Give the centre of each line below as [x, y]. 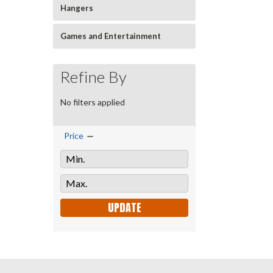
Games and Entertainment [111, 36]
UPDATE [124, 207]
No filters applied [93, 102]
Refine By [94, 77]
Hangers [77, 8]
